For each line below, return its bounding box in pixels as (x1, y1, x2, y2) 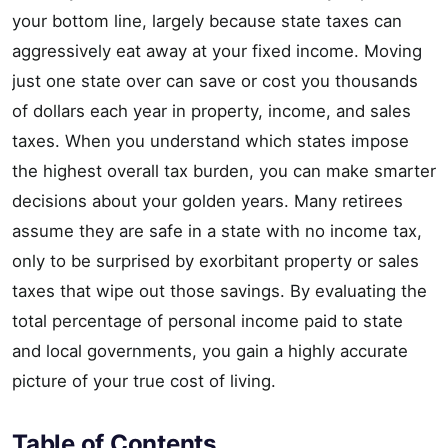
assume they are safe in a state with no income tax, (12, 221, 422, 242)
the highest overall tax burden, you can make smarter (12, 161, 436, 182)
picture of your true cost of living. (12, 371, 276, 392)
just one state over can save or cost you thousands (12, 71, 418, 92)
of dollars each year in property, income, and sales (12, 101, 411, 122)
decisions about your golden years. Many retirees (12, 191, 403, 212)
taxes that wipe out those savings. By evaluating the (12, 281, 427, 302)
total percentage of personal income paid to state (12, 311, 403, 332)
